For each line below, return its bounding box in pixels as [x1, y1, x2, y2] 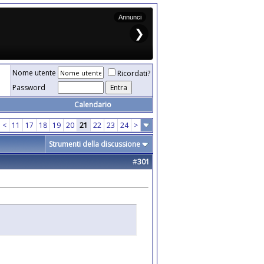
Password [12, 82, 45, 93]
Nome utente [12, 68, 56, 78]
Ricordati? [117, 68, 150, 78]
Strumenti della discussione [49, 139, 140, 149]
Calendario [74, 100, 111, 110]
